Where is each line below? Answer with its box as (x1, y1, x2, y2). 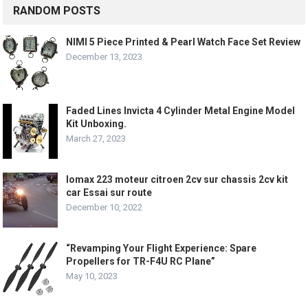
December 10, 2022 (66, 202, 143, 213)
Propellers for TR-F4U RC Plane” (66, 256, 216, 267)
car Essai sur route (66, 187, 153, 199)
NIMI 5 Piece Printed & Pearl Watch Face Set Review (66, 36, 301, 48)
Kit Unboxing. (66, 118, 127, 130)
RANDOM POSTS (13, 4, 101, 18)
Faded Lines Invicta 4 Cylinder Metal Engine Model (66, 105, 296, 117)
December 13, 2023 (66, 52, 143, 63)
